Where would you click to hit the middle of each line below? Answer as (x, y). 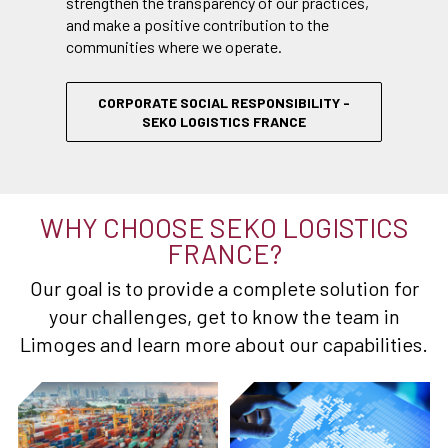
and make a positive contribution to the (197, 25)
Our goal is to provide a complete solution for (224, 288)
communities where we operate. (174, 47)
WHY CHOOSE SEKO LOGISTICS (224, 227)
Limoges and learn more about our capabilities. (224, 344)
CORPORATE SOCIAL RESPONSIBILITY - (224, 103)
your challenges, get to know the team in (224, 316)
